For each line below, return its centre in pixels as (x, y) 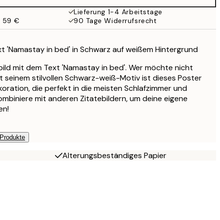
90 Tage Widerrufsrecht (115, 21)
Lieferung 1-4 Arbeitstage (118, 12)
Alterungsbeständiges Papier (114, 155)
